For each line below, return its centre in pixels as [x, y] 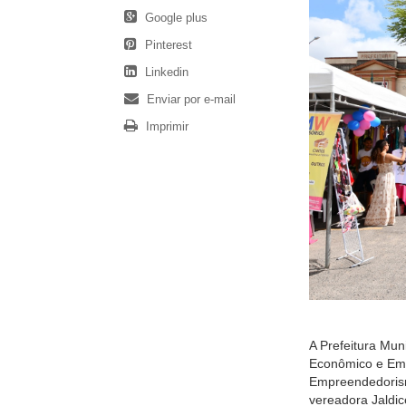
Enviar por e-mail [189, 100]
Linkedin [165, 72]
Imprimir [165, 127]
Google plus [174, 18]
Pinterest [167, 45]
